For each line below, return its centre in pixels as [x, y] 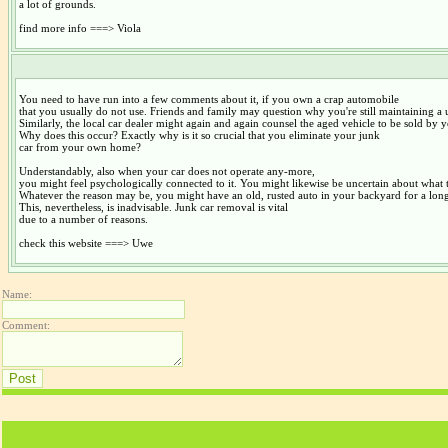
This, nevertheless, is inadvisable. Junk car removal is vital [153, 206]
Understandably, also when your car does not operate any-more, [166, 170]
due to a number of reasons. [83, 218]
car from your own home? [79, 146]
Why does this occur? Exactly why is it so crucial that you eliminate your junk [199, 134]
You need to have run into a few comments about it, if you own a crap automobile [208, 98]
